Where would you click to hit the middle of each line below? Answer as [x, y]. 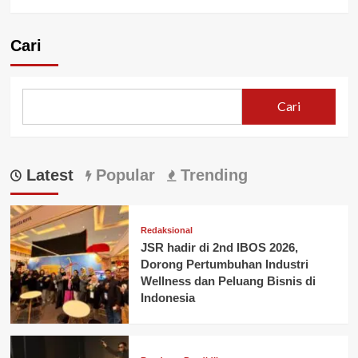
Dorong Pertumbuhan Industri [224, 265]
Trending [211, 175]
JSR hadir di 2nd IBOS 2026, [219, 248]
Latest [47, 175]
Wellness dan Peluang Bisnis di [228, 281]
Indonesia [167, 298]
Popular [123, 175]
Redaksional [166, 231]
